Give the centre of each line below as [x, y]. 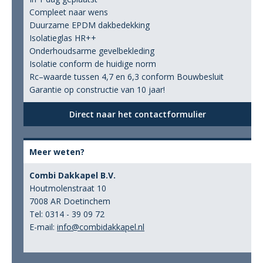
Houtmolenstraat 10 [68, 188]
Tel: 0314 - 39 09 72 [67, 214]
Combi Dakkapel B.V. [73, 175]
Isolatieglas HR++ [63, 38]
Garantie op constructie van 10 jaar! [97, 90]
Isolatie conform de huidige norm [93, 64]
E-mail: [43, 227]
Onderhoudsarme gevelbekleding [92, 51]
